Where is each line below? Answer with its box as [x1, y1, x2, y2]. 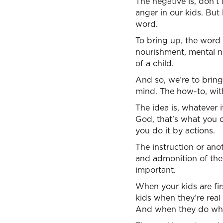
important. [135, 164, 176, 175]
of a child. [135, 58, 174, 69]
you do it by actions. [135, 125, 215, 136]
